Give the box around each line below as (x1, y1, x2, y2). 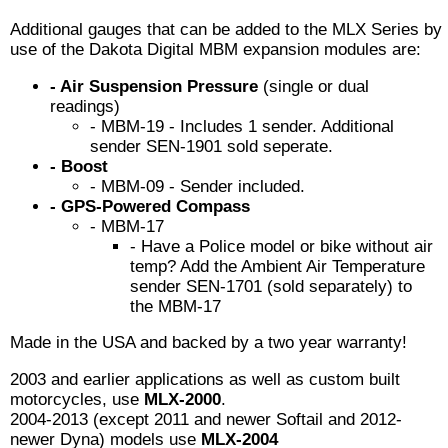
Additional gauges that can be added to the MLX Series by (10, 19, 442, 39)
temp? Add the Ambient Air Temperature (130, 256, 425, 276)
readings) (50, 96, 120, 116)
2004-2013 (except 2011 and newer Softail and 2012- (10, 410, 402, 430)
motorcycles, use (10, 390, 144, 410)
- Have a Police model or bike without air (130, 236, 433, 256)
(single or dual (258, 76, 369, 96)
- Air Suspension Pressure (50, 76, 258, 96)
